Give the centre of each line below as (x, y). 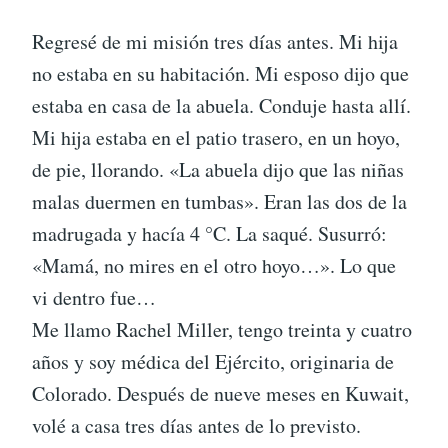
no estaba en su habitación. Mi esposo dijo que (220, 73)
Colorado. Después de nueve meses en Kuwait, (220, 393)
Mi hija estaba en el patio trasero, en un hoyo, (216, 137)
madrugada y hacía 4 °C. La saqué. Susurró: (209, 233)
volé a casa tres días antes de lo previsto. (196, 425)
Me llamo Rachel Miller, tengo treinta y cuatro (222, 329)
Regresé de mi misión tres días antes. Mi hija (215, 41)
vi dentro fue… (94, 297)
